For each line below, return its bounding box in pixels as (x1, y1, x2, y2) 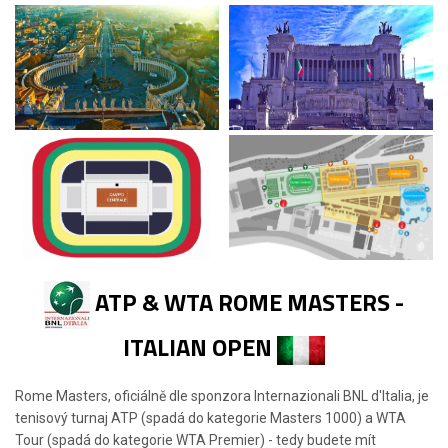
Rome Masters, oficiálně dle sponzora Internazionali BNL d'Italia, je (15, 388, 429, 405)
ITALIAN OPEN (123, 329, 272, 366)
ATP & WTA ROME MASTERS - (95, 284, 404, 321)
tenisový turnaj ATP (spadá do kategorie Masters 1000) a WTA (15, 410, 406, 427)
